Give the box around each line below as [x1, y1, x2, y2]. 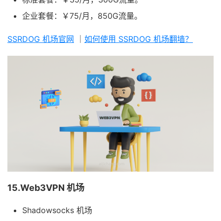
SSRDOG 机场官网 [7, 34, 74, 44]
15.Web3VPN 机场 [7, 182, 84, 193]
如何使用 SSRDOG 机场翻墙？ [84, 34, 193, 44]
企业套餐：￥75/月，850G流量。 [22, 10, 142, 21]
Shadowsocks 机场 [22, 205, 92, 215]
